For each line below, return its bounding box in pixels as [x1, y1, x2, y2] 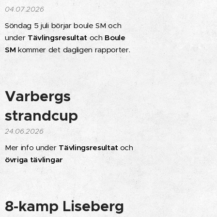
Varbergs [5, 87, 71, 106]
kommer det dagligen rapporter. [15, 45, 130, 54]
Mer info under [5, 143, 59, 152]
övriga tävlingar [5, 155, 63, 164]
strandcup [5, 107, 78, 125]
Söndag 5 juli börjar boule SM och [5, 21, 122, 30]
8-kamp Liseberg [5, 197, 124, 216]
